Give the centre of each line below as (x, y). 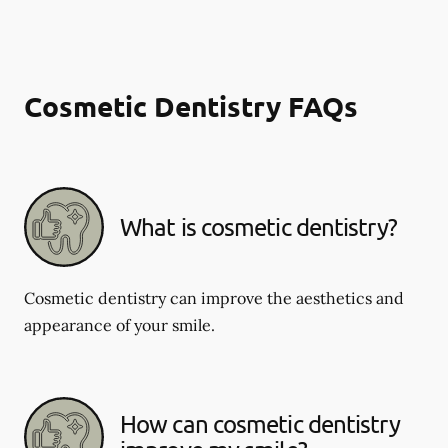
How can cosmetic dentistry (260, 423)
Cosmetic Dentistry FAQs (191, 105)
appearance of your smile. (119, 324)
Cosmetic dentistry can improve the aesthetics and (214, 297)
